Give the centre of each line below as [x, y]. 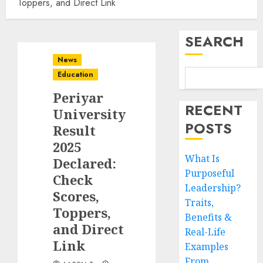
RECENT [214, 110]
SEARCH [215, 41]
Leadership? [213, 188]
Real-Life [205, 232]
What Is [203, 159]
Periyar [78, 97]
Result [74, 130]
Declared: [85, 163]
